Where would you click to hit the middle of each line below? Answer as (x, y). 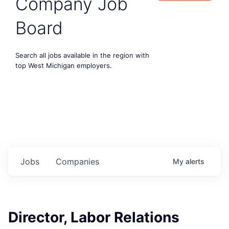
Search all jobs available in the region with (82, 55)
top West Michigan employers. (64, 65)
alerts (195, 161)
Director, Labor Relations (94, 217)
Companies (77, 161)
